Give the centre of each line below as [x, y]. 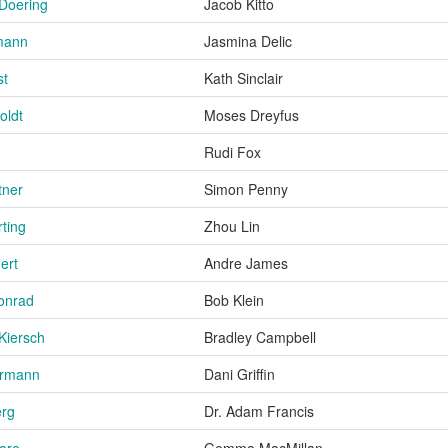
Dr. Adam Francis [259, 410]
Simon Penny [246, 188]
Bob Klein [234, 299]
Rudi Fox [232, 151]
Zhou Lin [232, 225]
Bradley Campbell [260, 336]
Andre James [246, 262]
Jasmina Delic [248, 40]
